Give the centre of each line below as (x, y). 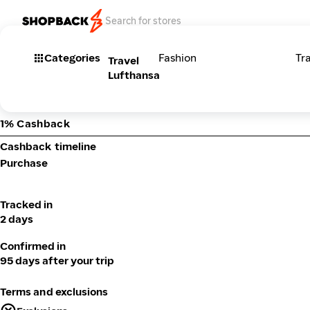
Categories (72, 57)
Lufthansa (134, 75)
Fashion (178, 58)
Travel (124, 61)
